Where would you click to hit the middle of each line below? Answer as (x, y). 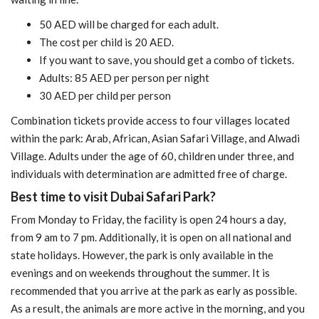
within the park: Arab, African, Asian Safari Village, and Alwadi (155, 138)
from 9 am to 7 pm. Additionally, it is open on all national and (151, 237)
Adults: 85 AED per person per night (124, 77)
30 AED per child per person (105, 95)
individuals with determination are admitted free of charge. (149, 173)
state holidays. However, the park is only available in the (142, 255)
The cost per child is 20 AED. (106, 42)
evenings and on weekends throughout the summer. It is (140, 272)
